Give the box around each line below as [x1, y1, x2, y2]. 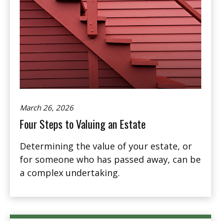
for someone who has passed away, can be [20, 153, 201, 166]
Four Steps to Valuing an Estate [20, 115, 146, 133]
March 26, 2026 [20, 103, 74, 113]
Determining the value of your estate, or [20, 140, 192, 152]
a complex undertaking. [20, 167, 120, 179]
